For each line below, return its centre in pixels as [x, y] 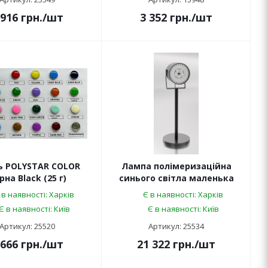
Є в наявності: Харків [183, 195]
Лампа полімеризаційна [176, 166]
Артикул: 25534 [176, 226]
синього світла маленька [176, 178]
